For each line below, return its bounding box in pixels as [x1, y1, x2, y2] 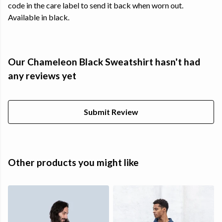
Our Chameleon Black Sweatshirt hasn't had [8, 56, 200, 68]
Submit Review [84, 107, 138, 117]
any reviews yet [8, 70, 76, 82]
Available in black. [8, 12, 69, 22]
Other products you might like [8, 157, 139, 168]
